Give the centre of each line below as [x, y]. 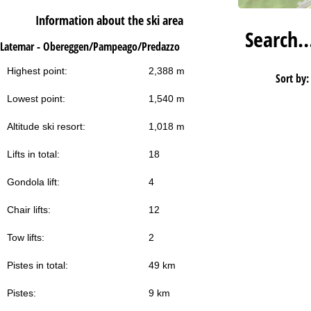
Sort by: [293, 78]
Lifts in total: [33, 154]
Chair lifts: [29, 210]
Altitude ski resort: [46, 127]
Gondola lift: [33, 182]
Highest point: [37, 71]
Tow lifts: [26, 238]
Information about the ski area [110, 20]
